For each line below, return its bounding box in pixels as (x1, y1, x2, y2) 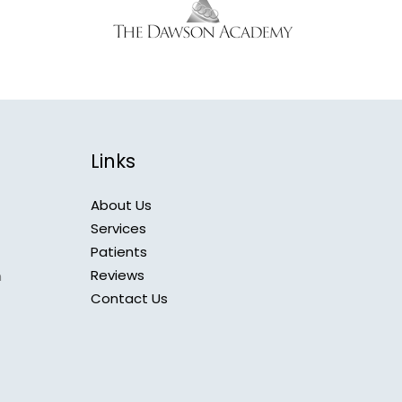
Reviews (91, 266, 144, 285)
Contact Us (91, 289, 168, 309)
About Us (91, 196, 152, 215)
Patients (91, 242, 147, 262)
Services (91, 219, 146, 239)
